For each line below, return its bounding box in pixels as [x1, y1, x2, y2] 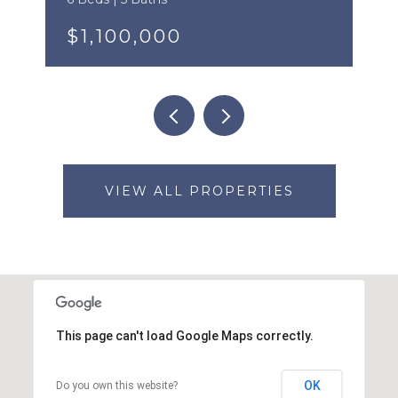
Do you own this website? [55, 378, 178, 392]
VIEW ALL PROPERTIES [104, 182, 294, 199]
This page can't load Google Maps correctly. [55, 328, 314, 343]
